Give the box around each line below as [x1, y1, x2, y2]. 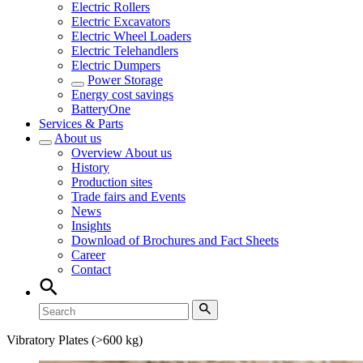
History [71, 160, 109, 174]
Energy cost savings [71, 88, 173, 101]
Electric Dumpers [71, 58, 160, 72]
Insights [71, 219, 111, 233]
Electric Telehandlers [71, 44, 178, 58]
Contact [71, 263, 111, 276]
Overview [71, 146, 125, 160]
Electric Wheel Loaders [71, 29, 191, 43]
